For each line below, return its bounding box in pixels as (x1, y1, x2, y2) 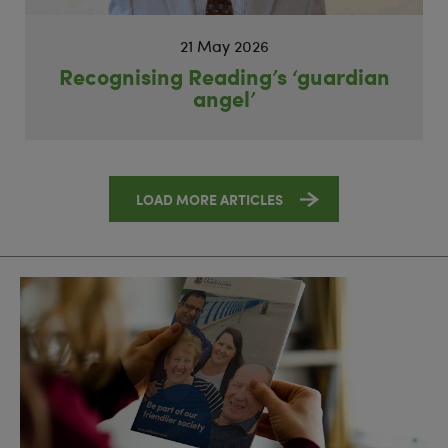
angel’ (192, 83, 256, 115)
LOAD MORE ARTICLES (136, 189, 283, 210)
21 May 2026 (179, 35, 269, 57)
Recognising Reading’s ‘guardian (58, 61, 390, 93)
